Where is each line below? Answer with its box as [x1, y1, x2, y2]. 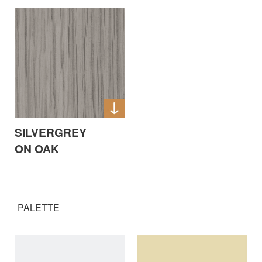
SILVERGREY [15, 124, 87, 141]
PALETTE [18, 201, 60, 215]
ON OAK [15, 140, 59, 157]
